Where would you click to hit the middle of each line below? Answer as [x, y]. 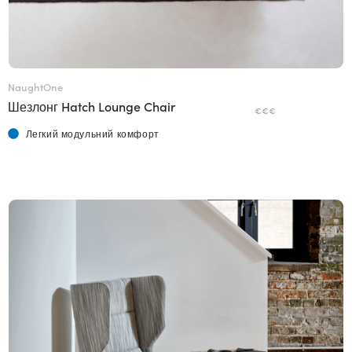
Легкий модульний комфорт [92, 134]
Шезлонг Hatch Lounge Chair [92, 106]
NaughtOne [35, 87]
